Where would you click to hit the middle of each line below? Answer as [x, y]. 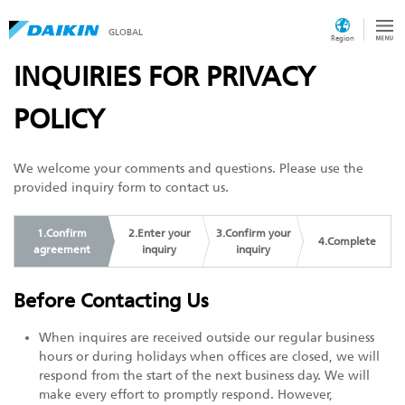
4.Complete [347, 241]
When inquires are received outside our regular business [207, 338]
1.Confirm [61, 233]
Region [343, 38]
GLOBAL [126, 32]
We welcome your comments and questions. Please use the [188, 169]
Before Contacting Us [111, 301]
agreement [61, 250]
